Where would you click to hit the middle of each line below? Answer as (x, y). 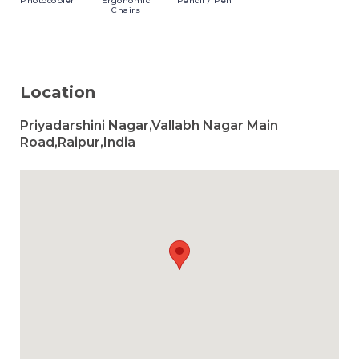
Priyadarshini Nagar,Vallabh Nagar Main (149, 125)
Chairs (126, 10)
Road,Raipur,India (78, 142)
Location (58, 92)
